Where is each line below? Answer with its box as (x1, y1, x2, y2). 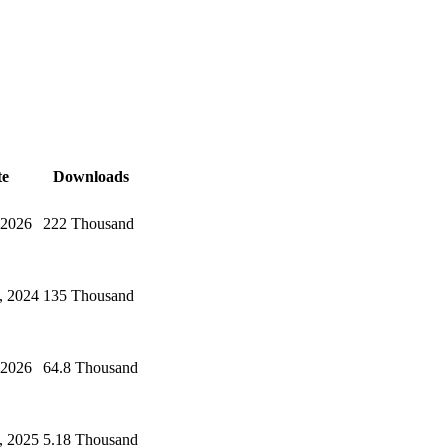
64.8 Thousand (43, 358, 138, 376)
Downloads (52, 167, 129, 185)
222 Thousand (43, 214, 134, 232)
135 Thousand (43, 286, 134, 304)
